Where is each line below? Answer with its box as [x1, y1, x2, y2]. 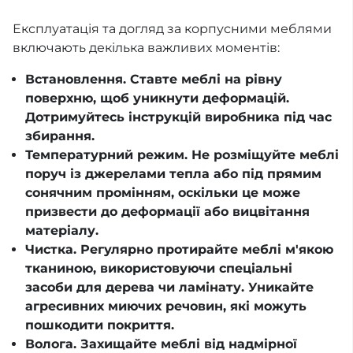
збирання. [25, 128, 95, 144]
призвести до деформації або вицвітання [25, 204, 310, 220]
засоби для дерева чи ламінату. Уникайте [25, 280, 314, 295]
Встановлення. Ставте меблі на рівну [25, 72, 282, 87]
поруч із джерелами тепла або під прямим [25, 166, 321, 182]
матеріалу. [25, 223, 98, 239]
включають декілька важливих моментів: [13, 40, 280, 56]
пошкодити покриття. [25, 318, 174, 333]
